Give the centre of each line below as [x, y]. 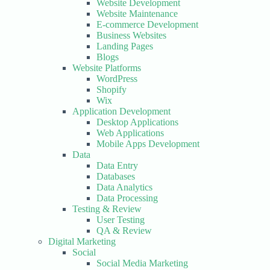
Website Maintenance [137, 14]
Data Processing [127, 198]
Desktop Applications [137, 122]
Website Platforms [107, 68]
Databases [116, 176]
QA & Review [124, 231]
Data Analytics [124, 187]
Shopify [111, 89]
